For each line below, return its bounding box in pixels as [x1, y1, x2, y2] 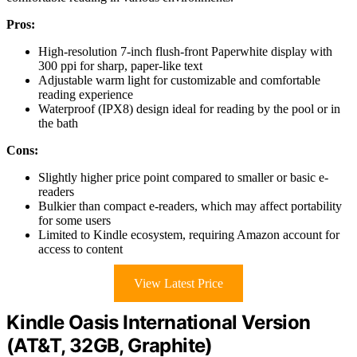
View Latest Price [134, 277, 223, 291]
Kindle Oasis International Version [6, 311, 311, 335]
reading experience [38, 88, 133, 102]
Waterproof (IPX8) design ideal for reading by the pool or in [38, 102, 340, 116]
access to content [38, 242, 123, 257]
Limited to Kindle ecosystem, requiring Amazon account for [38, 228, 339, 242]
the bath [38, 116, 78, 131]
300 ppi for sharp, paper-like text [38, 59, 202, 73]
